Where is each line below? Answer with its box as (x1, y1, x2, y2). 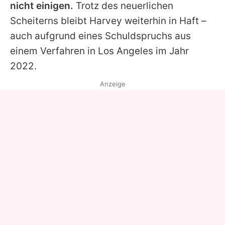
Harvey (89, 15, 122, 27)
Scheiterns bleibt (10, 15, 89, 27)
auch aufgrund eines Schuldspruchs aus (10, 30, 191, 42)
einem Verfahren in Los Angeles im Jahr (10, 45, 189, 57)
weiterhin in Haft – (122, 15, 206, 27)
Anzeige (99, 80, 126, 88)
